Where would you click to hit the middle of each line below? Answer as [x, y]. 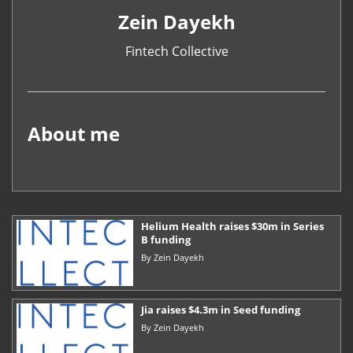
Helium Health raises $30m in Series [232, 227]
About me [74, 133]
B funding [165, 240]
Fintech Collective [176, 51]
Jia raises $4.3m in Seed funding [220, 309]
